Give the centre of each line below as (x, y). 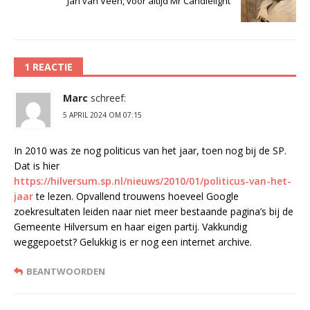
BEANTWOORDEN (66, 271)
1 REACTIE (48, 66)
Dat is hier (37, 165)
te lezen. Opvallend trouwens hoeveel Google (136, 196)
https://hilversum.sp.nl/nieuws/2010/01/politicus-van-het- (153, 181)
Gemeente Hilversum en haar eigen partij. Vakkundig (130, 226)
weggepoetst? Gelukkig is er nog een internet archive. (133, 241)
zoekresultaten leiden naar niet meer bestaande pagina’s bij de (154, 211)
